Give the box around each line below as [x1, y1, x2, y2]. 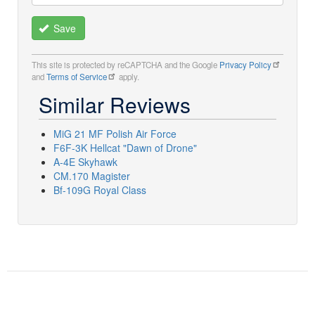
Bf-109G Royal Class [53, 182, 146, 197]
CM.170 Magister [53, 168, 130, 183]
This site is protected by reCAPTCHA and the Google [32, 58, 219, 70]
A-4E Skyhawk [53, 154, 117, 169]
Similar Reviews [39, 89, 191, 120]
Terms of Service [46, 70, 107, 82]
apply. [117, 70, 139, 82]
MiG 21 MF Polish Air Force [53, 126, 176, 141]
